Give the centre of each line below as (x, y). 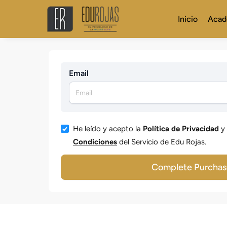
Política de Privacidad (181, 129)
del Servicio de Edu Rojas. (162, 142)
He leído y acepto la (108, 129)
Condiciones (95, 142)
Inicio (187, 19)
